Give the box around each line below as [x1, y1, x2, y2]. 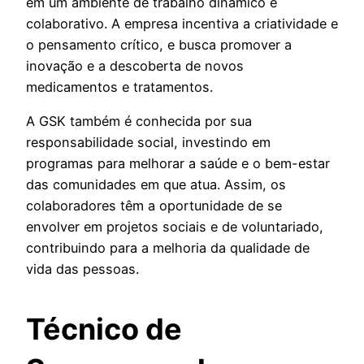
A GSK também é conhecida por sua [26, 113, 252, 130]
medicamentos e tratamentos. [26, 79, 213, 95]
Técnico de [26, 311, 182, 348]
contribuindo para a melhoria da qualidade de [26, 240, 310, 257]
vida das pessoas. [26, 261, 139, 278]
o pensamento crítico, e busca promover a [26, 37, 292, 53]
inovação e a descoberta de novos [26, 58, 244, 74]
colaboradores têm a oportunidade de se [26, 197, 282, 214]
